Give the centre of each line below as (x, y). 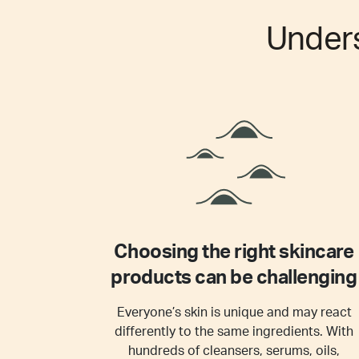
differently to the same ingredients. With (234, 332)
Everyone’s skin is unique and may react (234, 313)
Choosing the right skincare (234, 252)
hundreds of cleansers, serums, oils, (234, 351)
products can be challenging (234, 278)
